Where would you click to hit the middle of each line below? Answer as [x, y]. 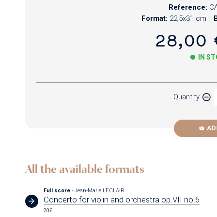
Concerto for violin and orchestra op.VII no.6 [122, 199]
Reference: [188, 8]
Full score [58, 190]
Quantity [187, 97]
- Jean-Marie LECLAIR [98, 190]
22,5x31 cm [188, 19]
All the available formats [85, 169]
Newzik [44, 99]
